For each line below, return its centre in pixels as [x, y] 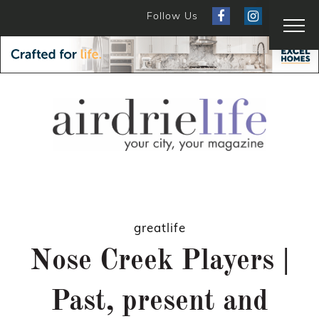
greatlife [159, 228]
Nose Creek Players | [159, 262]
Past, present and [159, 303]
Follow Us [172, 16]
